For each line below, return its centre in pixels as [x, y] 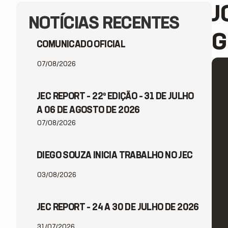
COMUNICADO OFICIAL [81, 45]
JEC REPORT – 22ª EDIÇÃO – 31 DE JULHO [115, 96]
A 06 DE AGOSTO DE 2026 [88, 110]
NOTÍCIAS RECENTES [104, 24]
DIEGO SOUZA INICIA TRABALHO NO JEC [115, 155]
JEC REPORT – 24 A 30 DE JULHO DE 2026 [118, 207]
